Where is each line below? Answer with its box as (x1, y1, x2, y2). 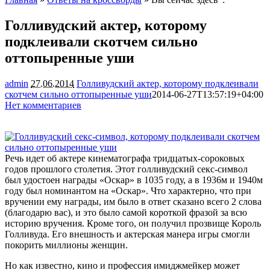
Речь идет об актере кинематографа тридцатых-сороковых (5, 152, 245, 163)
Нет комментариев (5, 99, 81, 110)
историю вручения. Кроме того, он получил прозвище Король (5, 218, 261, 228)
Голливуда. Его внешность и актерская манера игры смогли (5, 228, 250, 239)
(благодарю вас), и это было (5, 207, 122, 218)
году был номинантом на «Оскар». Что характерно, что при (5, 185, 251, 196)
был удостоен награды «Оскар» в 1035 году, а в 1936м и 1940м (5, 174, 263, 185)
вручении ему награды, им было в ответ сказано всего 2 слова (5, 196, 262, 207)
